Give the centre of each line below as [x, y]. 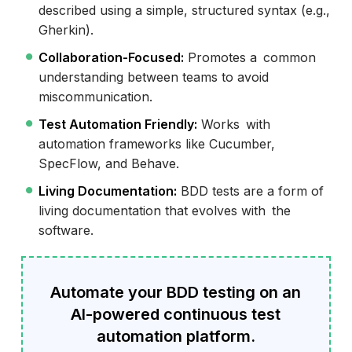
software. [66, 231]
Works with [233, 125]
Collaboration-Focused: [111, 58]
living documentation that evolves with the [164, 211]
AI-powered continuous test [176, 315]
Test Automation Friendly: [117, 125]
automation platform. [176, 337]
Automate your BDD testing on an [176, 293]
